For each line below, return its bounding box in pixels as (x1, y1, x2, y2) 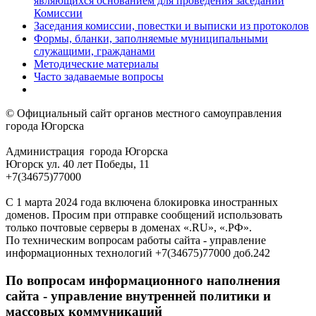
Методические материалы (34, 57, 159, 70)
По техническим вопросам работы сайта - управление (6, 233, 266, 246)
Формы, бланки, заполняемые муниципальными (34, 32, 268, 44)
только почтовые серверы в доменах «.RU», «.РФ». (6, 221, 252, 233)
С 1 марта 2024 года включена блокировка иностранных (6, 195, 278, 208)
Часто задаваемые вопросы (34, 70, 164, 83)
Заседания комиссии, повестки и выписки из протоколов (34, 19, 309, 32)
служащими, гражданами (34, 44, 155, 57)
